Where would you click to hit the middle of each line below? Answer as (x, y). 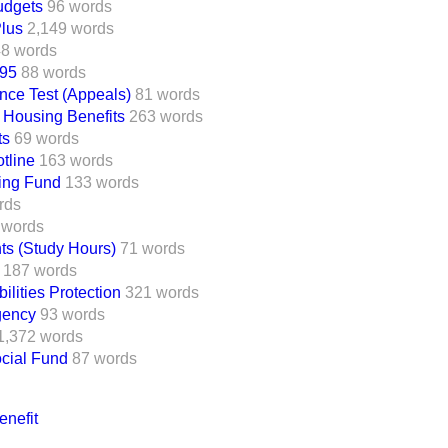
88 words (53, 72)
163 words (76, 160)
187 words (40, 270)
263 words (166, 116)
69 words (46, 138)
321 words (162, 292)
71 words (152, 248)
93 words (72, 314)
